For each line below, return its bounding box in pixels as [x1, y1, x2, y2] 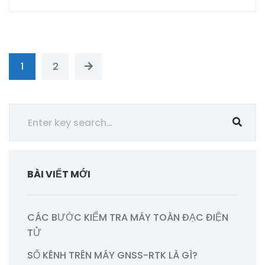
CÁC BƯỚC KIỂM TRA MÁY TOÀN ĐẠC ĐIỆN [27, 211, 228, 225]
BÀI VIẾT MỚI [27, 167, 91, 182]
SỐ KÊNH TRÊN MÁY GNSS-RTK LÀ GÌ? [27, 248, 198, 263]
